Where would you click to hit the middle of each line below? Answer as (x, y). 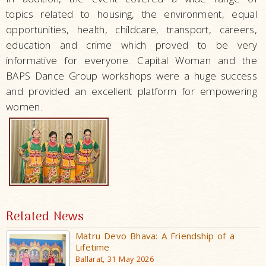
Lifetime (93, 247)
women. (24, 106)
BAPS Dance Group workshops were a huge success (132, 75)
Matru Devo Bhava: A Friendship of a (155, 235)
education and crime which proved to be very (132, 45)
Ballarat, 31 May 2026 (115, 259)
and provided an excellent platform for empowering (132, 91)
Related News (45, 217)
